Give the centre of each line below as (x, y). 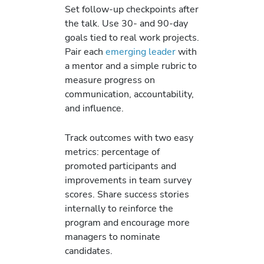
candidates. (89, 251)
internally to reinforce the (119, 209)
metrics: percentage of (112, 152)
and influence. (94, 108)
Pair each (84, 51)
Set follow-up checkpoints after (132, 9)
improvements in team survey (128, 180)
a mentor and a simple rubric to (131, 65)
